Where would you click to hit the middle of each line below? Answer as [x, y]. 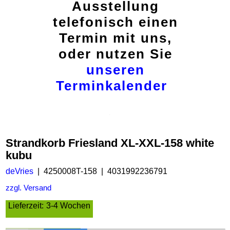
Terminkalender [111, 86]
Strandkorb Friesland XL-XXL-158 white [110, 143]
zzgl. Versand [28, 188]
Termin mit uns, [116, 38]
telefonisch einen [116, 22]
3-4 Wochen [68, 206]
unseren [116, 70]
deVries [20, 171]
